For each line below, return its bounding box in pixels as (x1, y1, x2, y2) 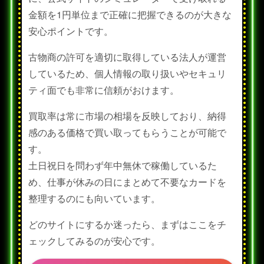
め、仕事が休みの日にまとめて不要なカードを (28, 175, 227, 189)
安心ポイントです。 (28, 24, 114, 38)
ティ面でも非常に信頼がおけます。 (28, 83, 180, 97)
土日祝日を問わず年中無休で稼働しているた (28, 159, 217, 173)
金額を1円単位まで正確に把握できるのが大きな (28, 8, 232, 22)
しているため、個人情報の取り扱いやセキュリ (28, 67, 227, 81)
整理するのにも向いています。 (28, 192, 161, 206)
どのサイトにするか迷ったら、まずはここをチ (28, 217, 227, 232)
